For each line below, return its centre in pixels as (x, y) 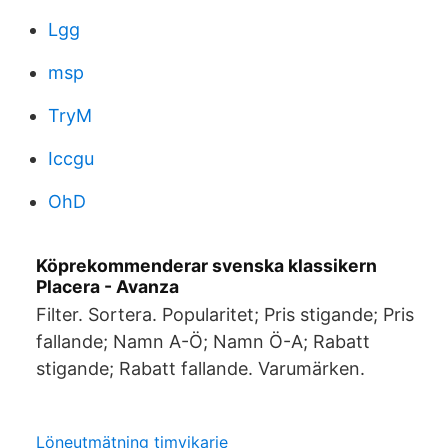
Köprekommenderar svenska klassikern (206, 265)
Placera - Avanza (107, 286)
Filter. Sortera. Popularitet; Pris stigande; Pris (225, 314)
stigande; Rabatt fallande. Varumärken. (200, 368)
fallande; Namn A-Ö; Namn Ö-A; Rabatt (203, 341)
